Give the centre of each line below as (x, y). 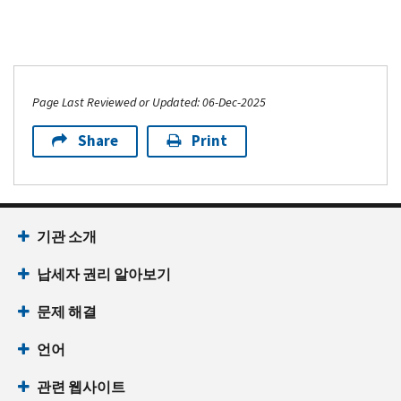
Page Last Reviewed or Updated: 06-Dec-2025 (149, 102)
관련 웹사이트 (81, 387)
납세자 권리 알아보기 (104, 274)
